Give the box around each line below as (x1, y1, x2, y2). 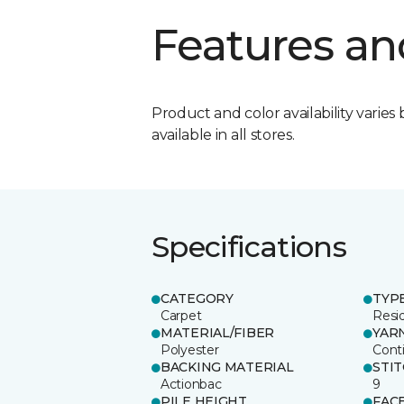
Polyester (161, 341, 219, 358)
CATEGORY (161, 289, 234, 307)
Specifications (151, 228, 347, 264)
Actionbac (161, 375, 222, 392)
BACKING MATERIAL (161, 358, 294, 375)
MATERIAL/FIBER (161, 324, 275, 341)
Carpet (161, 307, 202, 324)
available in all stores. (151, 125, 295, 143)
